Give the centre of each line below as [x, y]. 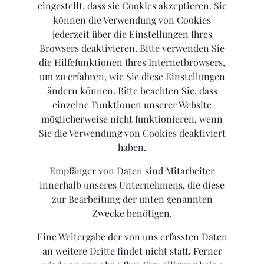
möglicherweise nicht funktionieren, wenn [132, 119]
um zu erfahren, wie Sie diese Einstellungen [132, 77]
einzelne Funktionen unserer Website [132, 105]
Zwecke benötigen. [132, 213]
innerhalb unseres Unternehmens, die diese [132, 185]
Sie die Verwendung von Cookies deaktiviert [132, 133]
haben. [132, 147]
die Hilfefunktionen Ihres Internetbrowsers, [132, 62]
